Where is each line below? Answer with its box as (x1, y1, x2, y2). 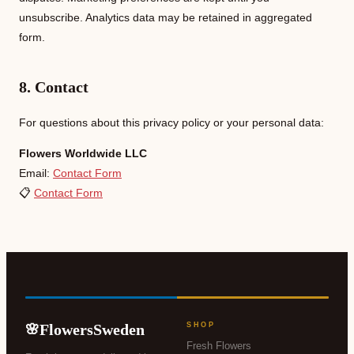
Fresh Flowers (186, 340, 251, 352)
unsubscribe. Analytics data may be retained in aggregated (19, 11, 312, 24)
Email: (19, 167, 53, 179)
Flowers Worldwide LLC (19, 147, 147, 160)
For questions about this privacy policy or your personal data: (19, 116, 324, 129)
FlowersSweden (40, 321, 145, 338)
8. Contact (19, 78, 88, 96)
